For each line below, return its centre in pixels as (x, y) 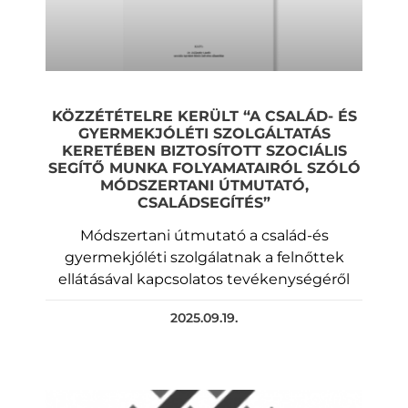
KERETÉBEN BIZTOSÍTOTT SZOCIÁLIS (204, 150)
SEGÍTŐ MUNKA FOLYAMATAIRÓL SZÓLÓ (204, 168)
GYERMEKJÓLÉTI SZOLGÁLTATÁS (204, 133)
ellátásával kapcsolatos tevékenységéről (204, 279)
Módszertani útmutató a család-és (204, 235)
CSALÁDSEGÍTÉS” (204, 202)
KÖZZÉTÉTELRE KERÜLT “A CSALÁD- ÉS (204, 116)
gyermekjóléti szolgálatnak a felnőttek (204, 257)
